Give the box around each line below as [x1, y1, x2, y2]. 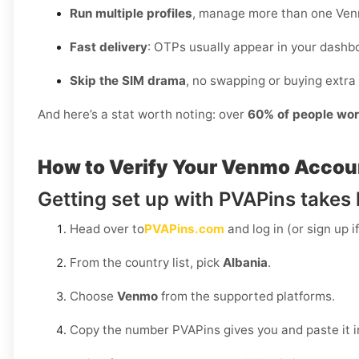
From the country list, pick [70, 255, 223, 271]
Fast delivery [70, 39, 147, 55]
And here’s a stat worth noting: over [38, 107, 248, 123]
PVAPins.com [144, 221, 224, 237]
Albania [223, 255, 268, 271]
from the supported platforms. [158, 288, 335, 305]
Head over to [70, 221, 144, 237]
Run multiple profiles [70, 6, 192, 22]
